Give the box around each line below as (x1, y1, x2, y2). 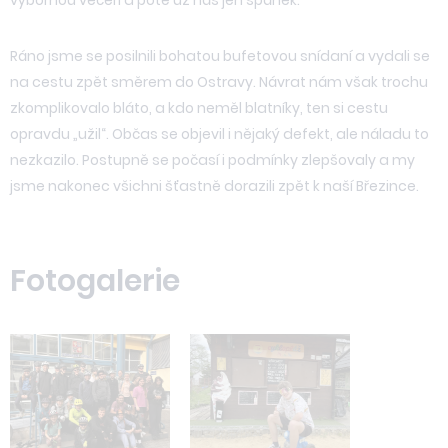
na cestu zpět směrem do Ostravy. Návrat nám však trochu (10, 71, 428, 92)
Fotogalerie (10, 259, 180, 302)
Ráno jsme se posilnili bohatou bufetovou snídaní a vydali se (10, 45, 430, 66)
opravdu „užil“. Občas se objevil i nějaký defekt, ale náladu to (10, 123, 429, 144)
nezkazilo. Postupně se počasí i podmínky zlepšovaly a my (10, 149, 415, 170)
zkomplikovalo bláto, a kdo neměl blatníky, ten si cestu (10, 97, 388, 118)
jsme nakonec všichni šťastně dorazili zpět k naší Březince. (10, 175, 419, 196)
